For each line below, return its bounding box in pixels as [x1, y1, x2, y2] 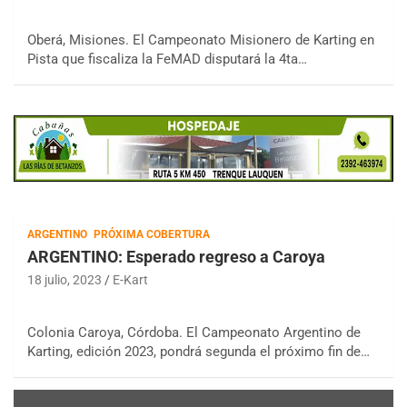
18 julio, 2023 [27, 273, 102, 288]
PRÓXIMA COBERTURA [94, 228, 210, 242]
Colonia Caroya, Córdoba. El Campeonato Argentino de [27, 324, 361, 342]
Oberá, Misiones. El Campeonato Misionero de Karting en [27, 32, 374, 49]
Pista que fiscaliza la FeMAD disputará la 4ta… [27, 51, 307, 68]
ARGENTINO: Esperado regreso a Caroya [27, 247, 325, 267]
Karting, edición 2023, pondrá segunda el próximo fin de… [27, 343, 370, 361]
